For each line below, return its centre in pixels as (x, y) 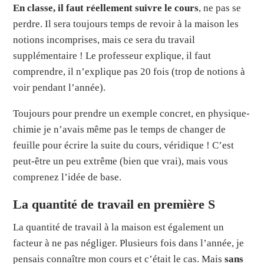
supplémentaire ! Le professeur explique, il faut (112, 56)
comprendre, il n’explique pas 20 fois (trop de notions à (129, 72)
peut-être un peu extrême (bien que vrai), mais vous (121, 161)
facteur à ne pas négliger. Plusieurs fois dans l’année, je (129, 243)
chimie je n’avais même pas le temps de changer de (120, 130)
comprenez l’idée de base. (67, 177)
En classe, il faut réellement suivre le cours (106, 8)
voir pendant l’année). (60, 88)
